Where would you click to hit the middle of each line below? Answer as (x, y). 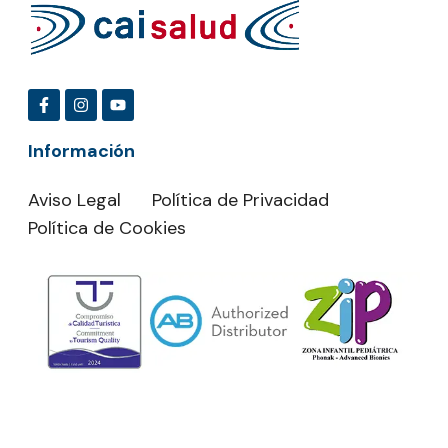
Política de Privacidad (240, 200)
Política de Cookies (107, 228)
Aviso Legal (74, 200)
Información (81, 151)
